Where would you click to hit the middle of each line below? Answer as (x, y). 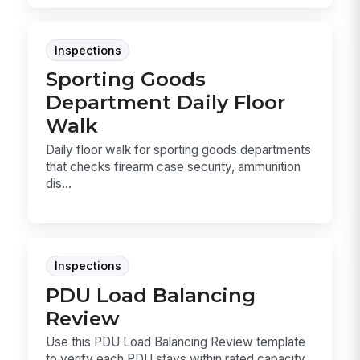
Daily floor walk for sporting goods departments (179, 149)
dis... (59, 183)
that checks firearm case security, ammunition (174, 166)
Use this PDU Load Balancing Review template (176, 342)
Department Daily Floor (166, 102)
